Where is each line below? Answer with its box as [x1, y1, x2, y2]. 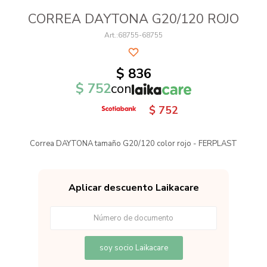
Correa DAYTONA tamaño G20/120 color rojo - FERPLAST [30, 138, 237, 149]
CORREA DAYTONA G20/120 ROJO [28, 10, 239, 28]
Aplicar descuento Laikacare [68, 181, 199, 194]
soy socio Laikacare [99, 243, 168, 253]
